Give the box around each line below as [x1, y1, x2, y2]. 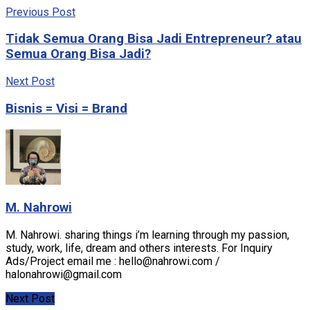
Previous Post [6, 5, 75, 19]
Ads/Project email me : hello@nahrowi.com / [6, 255, 220, 268]
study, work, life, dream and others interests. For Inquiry [6, 241, 273, 255]
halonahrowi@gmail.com [6, 268, 122, 282]
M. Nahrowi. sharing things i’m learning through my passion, [6, 228, 289, 242]
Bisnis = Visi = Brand [6, 100, 127, 116]
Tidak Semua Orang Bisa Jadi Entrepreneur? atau [6, 31, 302, 47]
